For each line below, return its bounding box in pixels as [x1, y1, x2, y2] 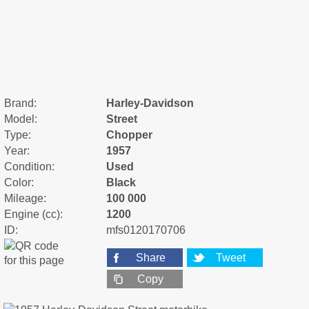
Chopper [106, 128, 152, 141]
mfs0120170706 [106, 223, 186, 236]
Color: [4, 176, 34, 188]
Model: [4, 112, 37, 125]
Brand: [4, 97, 37, 109]
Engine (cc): [4, 208, 63, 220]
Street [106, 112, 137, 125]
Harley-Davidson [106, 97, 194, 109]
